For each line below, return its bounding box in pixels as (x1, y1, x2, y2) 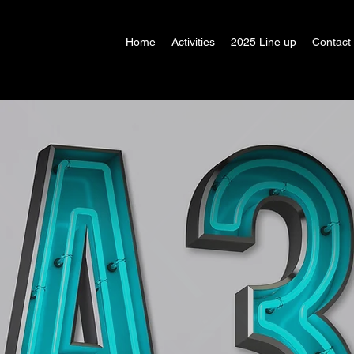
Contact (312, 36, 351, 48)
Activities (171, 36, 215, 48)
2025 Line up (231, 36, 296, 48)
